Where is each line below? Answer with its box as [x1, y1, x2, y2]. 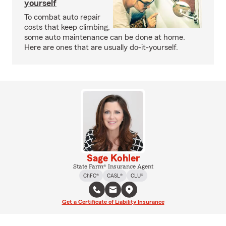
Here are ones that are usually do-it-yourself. [24, 43, 178, 51]
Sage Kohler [86, 153, 140, 163]
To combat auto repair [24, 13, 100, 21]
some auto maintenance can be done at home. [24, 33, 185, 41]
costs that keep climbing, [24, 23, 110, 31]
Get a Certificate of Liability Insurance [62, 199, 164, 205]
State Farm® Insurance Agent [73, 163, 153, 169]
